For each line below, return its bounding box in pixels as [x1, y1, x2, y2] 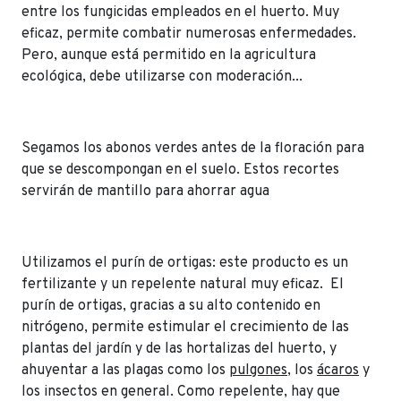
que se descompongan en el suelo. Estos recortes [21, 160, 339, 179]
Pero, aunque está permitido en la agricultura [21, 46, 316, 64]
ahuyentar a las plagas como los [21, 361, 229, 380]
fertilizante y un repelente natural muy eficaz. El [21, 275, 344, 294]
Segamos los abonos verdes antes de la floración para [21, 139, 364, 158]
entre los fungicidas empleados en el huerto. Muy [21, 3, 339, 21]
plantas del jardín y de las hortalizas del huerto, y [21, 339, 337, 358]
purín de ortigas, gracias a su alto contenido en [21, 296, 320, 315]
